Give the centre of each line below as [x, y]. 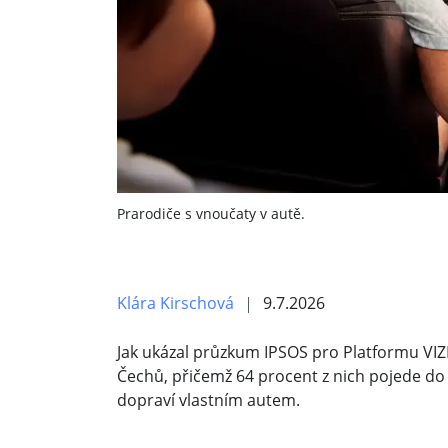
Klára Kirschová [175, 303]
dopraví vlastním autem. [210, 400]
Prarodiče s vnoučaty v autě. [211, 214]
